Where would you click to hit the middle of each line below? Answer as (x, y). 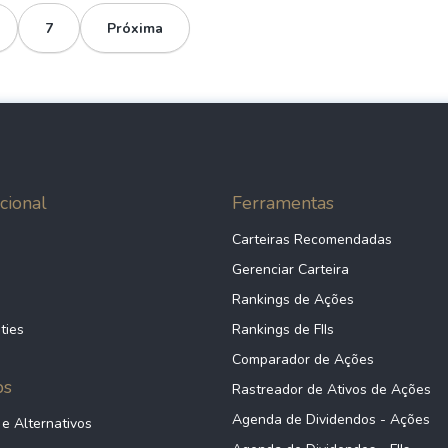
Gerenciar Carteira (290, 269)
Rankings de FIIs (283, 329)
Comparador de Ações (303, 359)
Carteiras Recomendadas (312, 239)
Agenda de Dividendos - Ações (331, 419)
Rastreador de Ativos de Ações (331, 389)
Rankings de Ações (293, 299)
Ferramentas (283, 203)
